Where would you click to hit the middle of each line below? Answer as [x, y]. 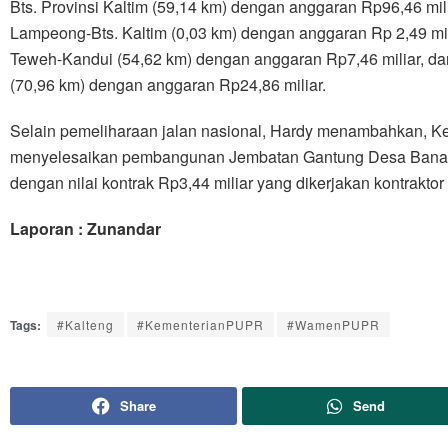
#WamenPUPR [333, 324]
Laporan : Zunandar [85, 228]
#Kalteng [85, 324]
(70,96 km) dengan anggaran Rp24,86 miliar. [168, 84]
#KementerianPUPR [200, 324]
